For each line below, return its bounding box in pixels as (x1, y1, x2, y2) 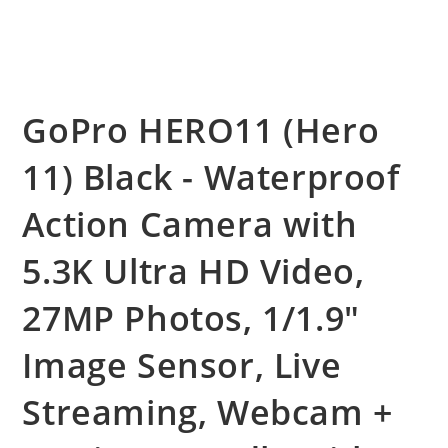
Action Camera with (22, 201, 358, 247)
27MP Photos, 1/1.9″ (22, 295, 360, 341)
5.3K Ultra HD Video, (22, 248, 365, 294)
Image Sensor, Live (22, 342, 342, 388)
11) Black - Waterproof (22, 154, 400, 200)
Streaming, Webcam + (22, 389, 393, 435)
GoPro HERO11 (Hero (22, 107, 380, 153)
